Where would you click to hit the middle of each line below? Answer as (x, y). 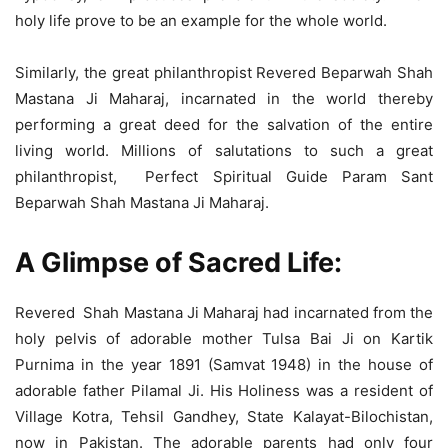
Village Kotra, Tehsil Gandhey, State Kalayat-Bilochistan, (224, 417)
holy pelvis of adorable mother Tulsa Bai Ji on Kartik (224, 339)
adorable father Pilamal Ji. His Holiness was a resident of (224, 391)
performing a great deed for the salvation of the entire (224, 125)
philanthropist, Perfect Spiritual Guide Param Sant (224, 177)
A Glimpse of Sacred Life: (178, 263)
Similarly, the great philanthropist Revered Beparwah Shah (224, 73)
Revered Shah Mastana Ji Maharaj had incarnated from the (224, 313)
